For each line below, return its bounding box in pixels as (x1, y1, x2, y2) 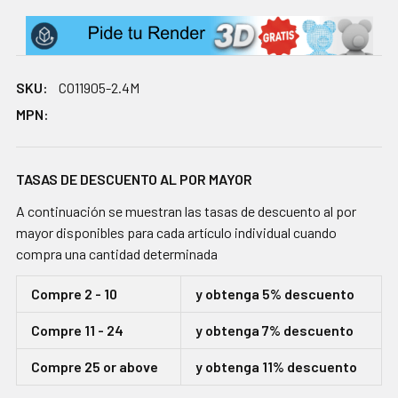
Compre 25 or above (31, 357, 158, 375)
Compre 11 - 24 (31, 321, 123, 338)
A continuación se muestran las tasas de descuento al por (16, 202, 356, 219)
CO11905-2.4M (59, 78, 139, 96)
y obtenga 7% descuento (195, 321, 354, 338)
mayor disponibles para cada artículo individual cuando (16, 223, 337, 241)
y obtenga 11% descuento (195, 357, 357, 375)
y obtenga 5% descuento (195, 284, 354, 302)
